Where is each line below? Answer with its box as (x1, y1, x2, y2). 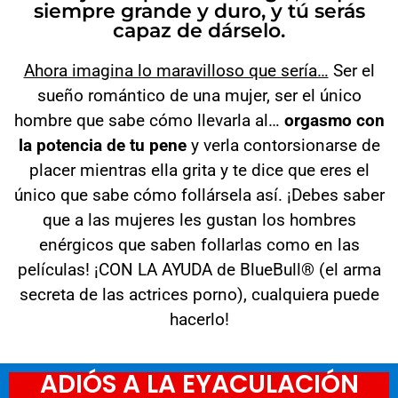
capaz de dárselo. (113, 18, 285, 43)
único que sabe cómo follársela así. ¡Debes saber (13, 184, 385, 205)
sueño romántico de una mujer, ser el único (36, 84, 362, 106)
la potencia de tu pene (18, 134, 187, 155)
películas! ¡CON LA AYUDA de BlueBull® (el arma (17, 259, 381, 280)
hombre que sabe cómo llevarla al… (13, 109, 284, 131)
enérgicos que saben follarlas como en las (38, 234, 360, 255)
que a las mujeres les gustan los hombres (42, 209, 356, 230)
